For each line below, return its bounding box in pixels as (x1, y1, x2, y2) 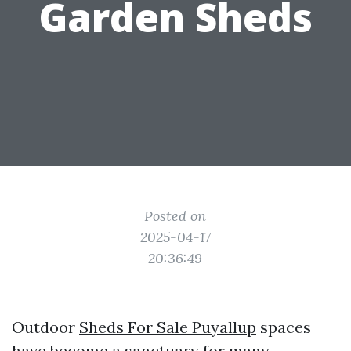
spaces (256, 317, 311, 337)
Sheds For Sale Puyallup (79, 317, 256, 337)
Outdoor (12, 317, 79, 337)
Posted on (144, 207, 207, 225)
